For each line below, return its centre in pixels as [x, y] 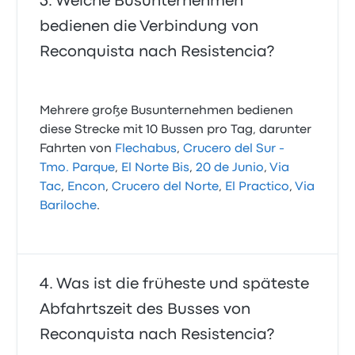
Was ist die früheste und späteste [183, 284]
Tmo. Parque [78, 168]
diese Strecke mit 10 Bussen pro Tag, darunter [176, 130]
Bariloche [69, 206]
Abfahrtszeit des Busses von [145, 310]
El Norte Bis [156, 168]
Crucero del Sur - [234, 149]
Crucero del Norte [166, 187]
